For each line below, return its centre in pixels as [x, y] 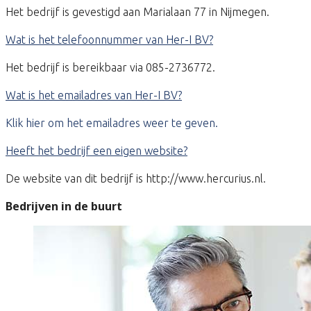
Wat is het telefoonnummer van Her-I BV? [109, 40]
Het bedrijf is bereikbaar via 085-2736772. [110, 68]
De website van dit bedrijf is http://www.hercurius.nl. [136, 179]
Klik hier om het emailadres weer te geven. [112, 123]
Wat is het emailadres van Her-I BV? [94, 95]
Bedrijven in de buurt [64, 207]
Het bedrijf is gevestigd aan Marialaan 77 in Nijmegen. [137, 12]
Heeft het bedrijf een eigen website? [96, 151]
